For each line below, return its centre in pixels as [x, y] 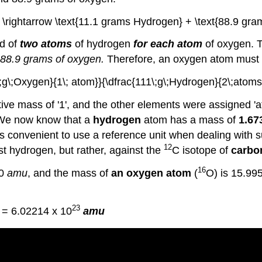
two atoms [46, 44]
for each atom [168, 44]
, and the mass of [69, 173]
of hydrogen [103, 44]
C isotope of [201, 150]
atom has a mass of [190, 120]
